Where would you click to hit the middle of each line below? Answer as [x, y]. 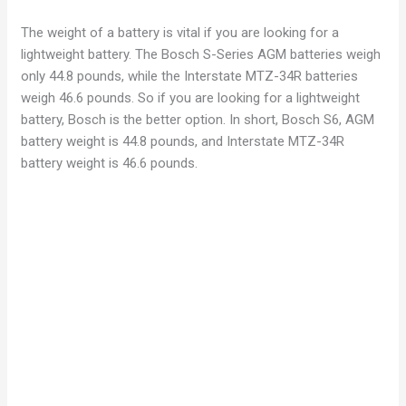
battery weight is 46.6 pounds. [110, 163]
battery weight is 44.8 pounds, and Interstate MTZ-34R [183, 141]
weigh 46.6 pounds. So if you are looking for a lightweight [191, 97]
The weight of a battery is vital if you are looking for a [180, 32]
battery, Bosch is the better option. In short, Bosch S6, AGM [198, 119]
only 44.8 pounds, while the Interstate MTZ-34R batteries [190, 76]
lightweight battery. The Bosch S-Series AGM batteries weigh [201, 54]
